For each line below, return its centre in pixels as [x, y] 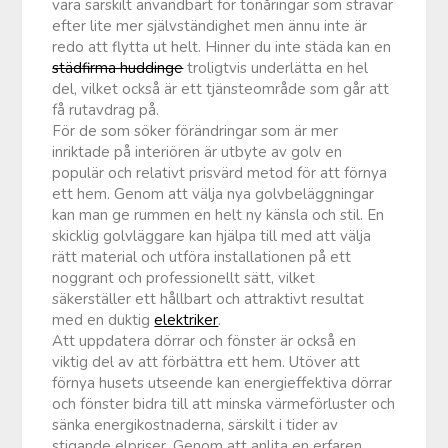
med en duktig [103, 319]
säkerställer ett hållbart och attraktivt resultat [208, 298]
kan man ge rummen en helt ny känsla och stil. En [218, 214]
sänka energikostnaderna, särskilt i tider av [195, 424]
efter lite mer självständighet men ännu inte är [210, 25]
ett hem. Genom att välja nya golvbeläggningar [213, 193]
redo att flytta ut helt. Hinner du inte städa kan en [222, 46]
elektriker [186, 319]
